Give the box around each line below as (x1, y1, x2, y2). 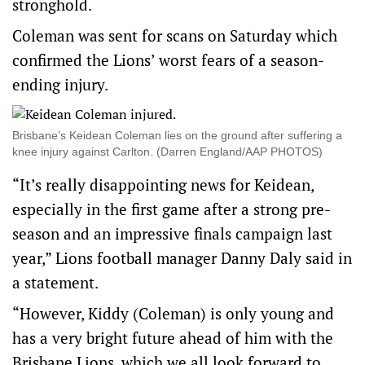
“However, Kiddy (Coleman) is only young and (12, 303, 334, 323)
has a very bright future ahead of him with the (12, 328, 333, 348)
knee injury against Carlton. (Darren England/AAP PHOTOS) (12, 145, 323, 158)
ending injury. (12, 74, 108, 95)
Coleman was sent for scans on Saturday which (12, 25, 337, 46)
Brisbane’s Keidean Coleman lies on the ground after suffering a (12, 129, 342, 142)
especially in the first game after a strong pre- (12, 199, 331, 219)
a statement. (12, 272, 99, 292)
